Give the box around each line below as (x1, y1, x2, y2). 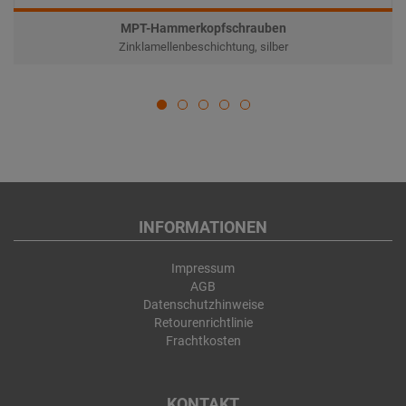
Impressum (171, 261, 235, 275)
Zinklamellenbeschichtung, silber (118, 39, 288, 53)
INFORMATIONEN (139, 217, 267, 237)
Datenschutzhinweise (142, 297, 264, 312)
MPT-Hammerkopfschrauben (120, 21, 286, 36)
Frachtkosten (165, 333, 241, 348)
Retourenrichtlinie (153, 315, 253, 330)
